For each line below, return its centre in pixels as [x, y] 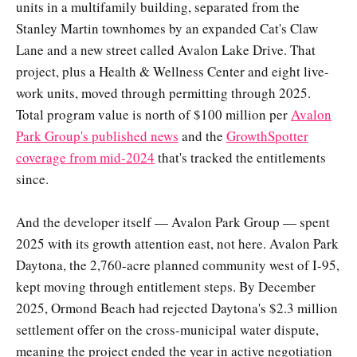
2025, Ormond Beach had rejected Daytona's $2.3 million [177, 308]
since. [32, 178]
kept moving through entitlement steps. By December [166, 286]
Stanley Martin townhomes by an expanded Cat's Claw [167, 28]
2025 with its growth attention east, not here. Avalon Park [177, 243]
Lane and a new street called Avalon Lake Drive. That [166, 49]
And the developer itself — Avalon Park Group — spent [173, 222]
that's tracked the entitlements [240, 157]
